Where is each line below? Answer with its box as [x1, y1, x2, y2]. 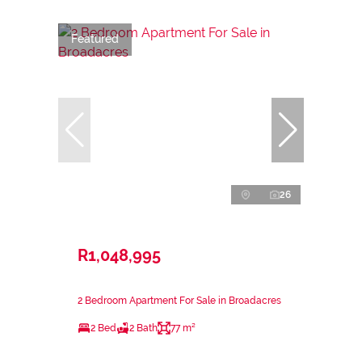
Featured [71, 32, 119, 46]
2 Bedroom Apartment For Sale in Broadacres [78, 294, 281, 306]
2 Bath [129, 322, 158, 334]
